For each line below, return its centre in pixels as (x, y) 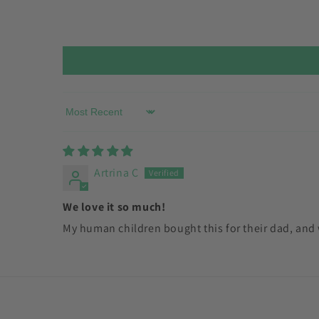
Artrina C (116, 173)
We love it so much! (114, 207)
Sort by (80, 118)
